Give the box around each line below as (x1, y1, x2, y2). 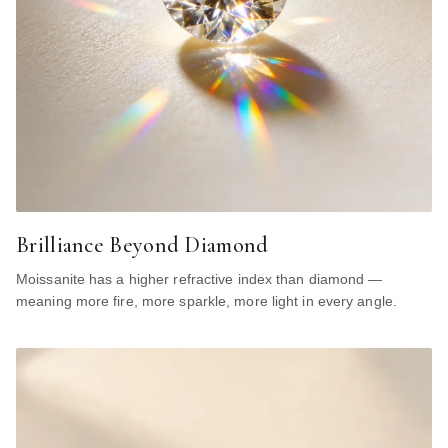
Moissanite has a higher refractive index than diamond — (16, 270, 383, 287)
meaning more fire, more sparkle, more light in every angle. (16, 292, 397, 309)
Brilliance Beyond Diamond (16, 231, 269, 258)
